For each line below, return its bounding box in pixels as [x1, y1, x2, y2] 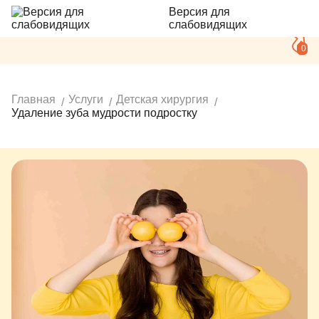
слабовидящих [168, 19, 247, 31]
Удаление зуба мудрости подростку [11, 107, 197, 119]
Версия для [168, 6, 230, 18]
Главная [11, 93, 56, 105]
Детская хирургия [116, 93, 209, 105]
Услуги [68, 93, 103, 105]
